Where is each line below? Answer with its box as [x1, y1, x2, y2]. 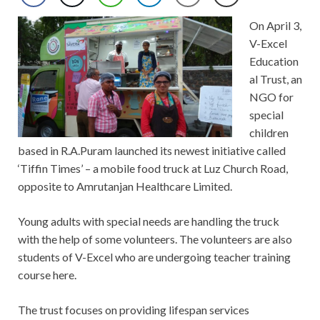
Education [249, 54, 299, 69]
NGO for [249, 90, 294, 104]
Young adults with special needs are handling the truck [18, 214, 279, 229]
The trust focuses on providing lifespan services [18, 303, 249, 317]
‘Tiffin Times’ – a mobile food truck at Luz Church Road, [18, 161, 288, 176]
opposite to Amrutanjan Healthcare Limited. [18, 179, 232, 194]
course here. [18, 268, 76, 282]
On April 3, [249, 19, 301, 33]
